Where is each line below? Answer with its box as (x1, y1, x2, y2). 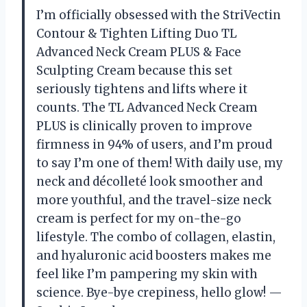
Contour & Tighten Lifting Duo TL (36, 25, 237, 41)
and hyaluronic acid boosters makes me (36, 247, 271, 263)
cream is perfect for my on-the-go (36, 210, 241, 226)
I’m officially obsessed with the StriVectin (36, 7, 281, 23)
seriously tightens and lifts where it (36, 81, 247, 97)
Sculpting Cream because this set (36, 62, 232, 78)
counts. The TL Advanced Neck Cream (36, 99, 258, 115)
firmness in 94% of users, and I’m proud (36, 136, 272, 152)
